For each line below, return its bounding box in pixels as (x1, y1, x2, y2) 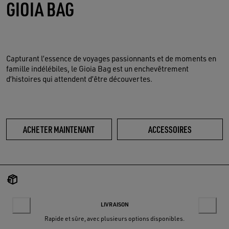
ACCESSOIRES (148, 123, 192, 135)
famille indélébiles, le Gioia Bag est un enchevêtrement (6, 64, 189, 74)
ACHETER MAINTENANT (23, 123, 95, 135)
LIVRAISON (100, 201, 129, 209)
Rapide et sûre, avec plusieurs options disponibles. (44, 215, 185, 223)
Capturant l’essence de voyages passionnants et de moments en (6, 54, 216, 64)
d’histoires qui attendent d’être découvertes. (6, 74, 152, 84)
